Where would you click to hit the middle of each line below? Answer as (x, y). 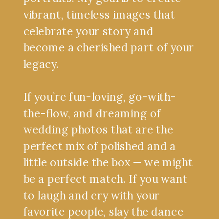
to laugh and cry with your (92, 195)
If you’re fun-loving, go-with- (99, 97)
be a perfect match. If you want (105, 179)
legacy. (41, 64)
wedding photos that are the (98, 129)
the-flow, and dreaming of (92, 113)
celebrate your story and (88, 31)
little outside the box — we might (108, 162)
